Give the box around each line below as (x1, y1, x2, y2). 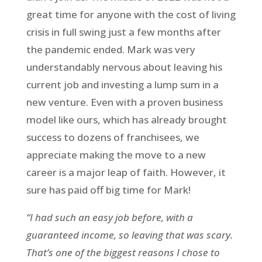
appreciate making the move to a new (26, 147, 206, 161)
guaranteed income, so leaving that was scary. (26, 227, 233, 242)
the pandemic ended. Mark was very (26, 42, 195, 56)
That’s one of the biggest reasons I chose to (26, 245, 220, 259)
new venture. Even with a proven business (26, 95, 223, 109)
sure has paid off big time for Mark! (26, 182, 191, 196)
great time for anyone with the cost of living (26, 7, 236, 21)
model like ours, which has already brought (26, 112, 227, 126)
